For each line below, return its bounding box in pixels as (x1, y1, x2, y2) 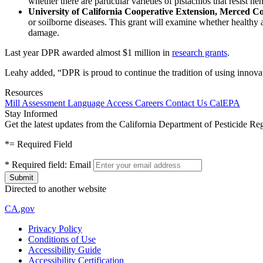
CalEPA (210, 97, 240, 108)
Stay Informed (5, 108, 58, 119)
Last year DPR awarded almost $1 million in (5, 47, 172, 58)
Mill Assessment (5, 97, 68, 108)
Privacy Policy (28, 223, 82, 234)
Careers (135, 97, 166, 108)
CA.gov (5, 203, 35, 214)
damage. (28, 27, 59, 38)
